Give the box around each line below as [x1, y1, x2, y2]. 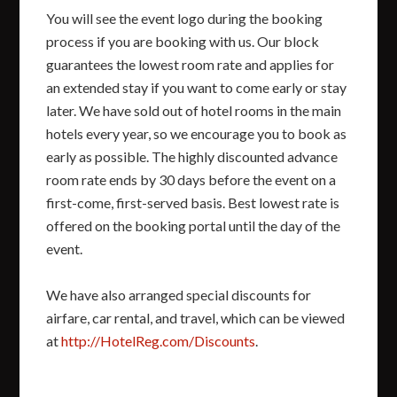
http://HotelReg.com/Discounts [61, 331, 256, 349]
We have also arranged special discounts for [46, 285, 312, 303]
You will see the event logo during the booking [46, 9, 323, 27]
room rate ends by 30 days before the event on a [46, 170, 337, 188]
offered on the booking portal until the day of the [46, 216, 341, 234]
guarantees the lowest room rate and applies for [46, 55, 335, 73]
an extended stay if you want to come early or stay [46, 78, 347, 96]
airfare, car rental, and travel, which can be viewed [46, 308, 346, 326]
